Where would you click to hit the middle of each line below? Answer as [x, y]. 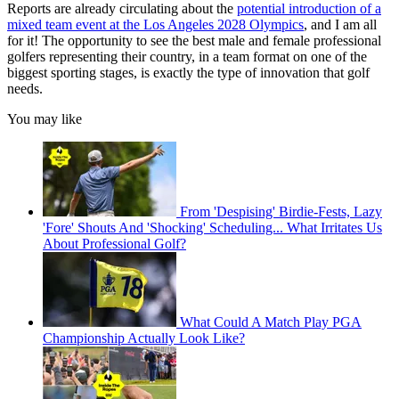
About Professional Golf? [114, 243]
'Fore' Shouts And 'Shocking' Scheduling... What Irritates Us [212, 227]
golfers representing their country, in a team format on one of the [187, 56]
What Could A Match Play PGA [271, 322]
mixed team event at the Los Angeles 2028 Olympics [155, 24]
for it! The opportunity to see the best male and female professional [194, 40]
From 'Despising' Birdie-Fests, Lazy [281, 211]
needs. [25, 88]
